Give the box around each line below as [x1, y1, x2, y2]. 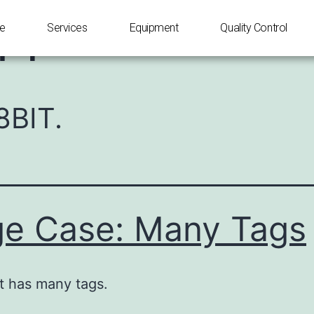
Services [47, 21, 88, 34]
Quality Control [220, 21, 287, 34]
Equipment [129, 21, 179, 34]
